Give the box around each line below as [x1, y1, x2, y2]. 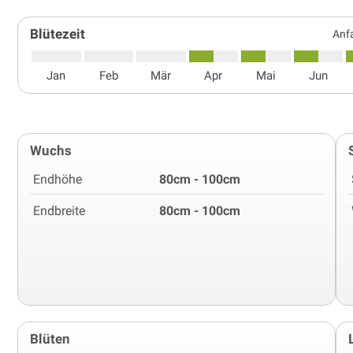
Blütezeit [30, 25, 85, 42]
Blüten [30, 330, 70, 347]
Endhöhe [33, 171, 82, 187]
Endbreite [33, 203, 85, 218]
